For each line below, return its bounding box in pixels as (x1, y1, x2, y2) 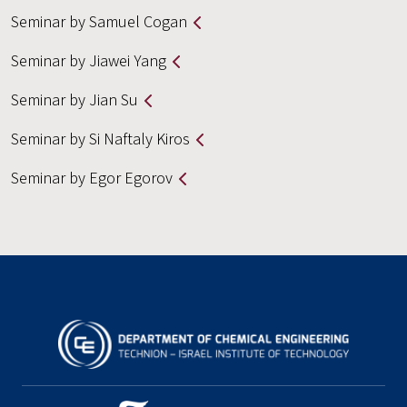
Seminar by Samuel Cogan (11, 11, 187, 32)
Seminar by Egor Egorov (11, 167, 173, 188)
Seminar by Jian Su (11, 89, 138, 110)
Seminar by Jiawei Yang (11, 50, 166, 71)
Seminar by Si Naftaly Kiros (11, 128, 190, 149)
